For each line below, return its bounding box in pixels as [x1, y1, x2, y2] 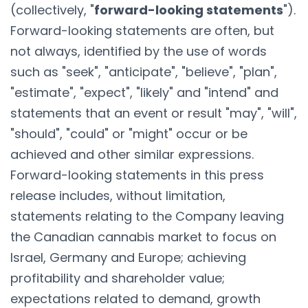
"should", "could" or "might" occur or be [10, 124, 247, 142]
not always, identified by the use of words [10, 42, 267, 60]
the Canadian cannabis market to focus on [10, 228, 276, 245]
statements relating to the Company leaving [10, 207, 284, 225]
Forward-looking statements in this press [10, 166, 264, 184]
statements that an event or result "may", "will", [10, 104, 297, 122]
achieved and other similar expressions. [10, 145, 254, 163]
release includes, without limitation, [10, 186, 225, 204]
